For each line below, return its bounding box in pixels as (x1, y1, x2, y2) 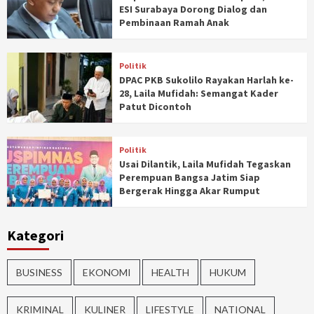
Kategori (7, 226, 64, 244)
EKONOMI (83, 266, 131, 278)
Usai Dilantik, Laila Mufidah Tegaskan (118, 158, 291, 170)
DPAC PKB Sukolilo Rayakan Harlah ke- (118, 74, 294, 86)
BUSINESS (16, 266, 62, 278)
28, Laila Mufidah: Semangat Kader (118, 87, 278, 100)
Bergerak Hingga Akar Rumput (118, 184, 260, 197)
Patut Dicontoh (118, 100, 191, 113)
